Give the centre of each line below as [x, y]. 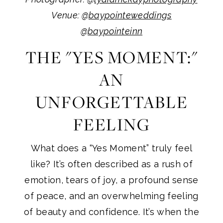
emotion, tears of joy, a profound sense [111, 180]
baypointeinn [115, 31]
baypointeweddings [130, 15]
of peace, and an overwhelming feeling [111, 196]
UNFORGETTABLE [111, 102]
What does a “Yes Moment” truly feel [111, 148]
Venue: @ [70, 15]
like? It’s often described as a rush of [111, 164]
